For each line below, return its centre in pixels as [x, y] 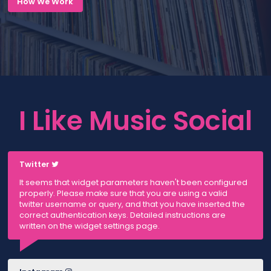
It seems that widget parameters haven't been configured [133, 183]
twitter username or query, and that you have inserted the [132, 204]
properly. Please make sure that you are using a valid [123, 194]
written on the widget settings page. [89, 226]
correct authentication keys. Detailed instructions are [122, 215]
